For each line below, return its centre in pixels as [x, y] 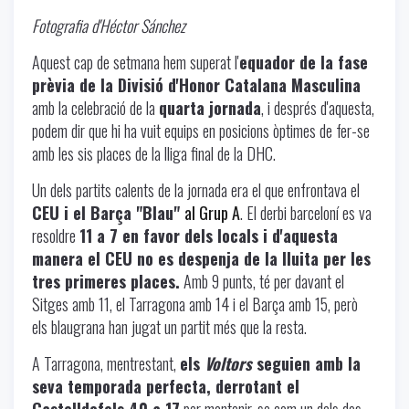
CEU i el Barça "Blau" [108, 212]
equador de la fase [304, 62]
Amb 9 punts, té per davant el [262, 281]
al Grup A [212, 212]
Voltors [228, 363]
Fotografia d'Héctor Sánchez [109, 25]
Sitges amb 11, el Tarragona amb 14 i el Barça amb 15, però [195, 304]
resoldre [56, 235]
